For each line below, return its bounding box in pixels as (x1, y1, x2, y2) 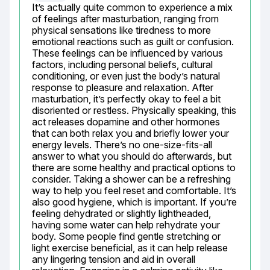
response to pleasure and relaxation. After (32, 81, 213, 93)
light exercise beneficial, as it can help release (32, 242, 228, 254)
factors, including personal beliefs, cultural (32, 58, 213, 71)
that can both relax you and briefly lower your (32, 127, 229, 139)
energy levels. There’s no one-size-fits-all (32, 139, 212, 151)
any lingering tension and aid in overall (32, 253, 195, 265)
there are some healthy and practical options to (32, 162, 236, 174)
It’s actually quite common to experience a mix (32, 1, 233, 13)
